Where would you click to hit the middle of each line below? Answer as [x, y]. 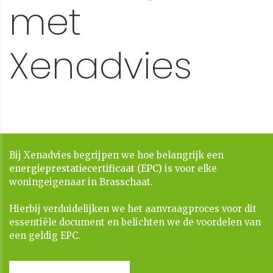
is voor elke [190, 169]
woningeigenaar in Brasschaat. [81, 182]
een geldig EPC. [45, 236]
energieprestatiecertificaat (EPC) [86, 169]
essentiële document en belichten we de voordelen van [135, 222]
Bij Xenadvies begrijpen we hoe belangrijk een [116, 155]
